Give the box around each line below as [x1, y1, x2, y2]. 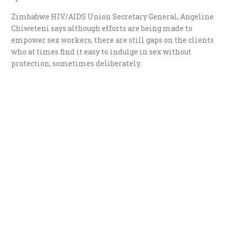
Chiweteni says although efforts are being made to [11, 23, 193, 34]
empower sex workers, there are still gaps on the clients [11, 35, 214, 45]
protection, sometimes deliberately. [11, 59, 142, 69]
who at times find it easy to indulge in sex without [11, 47, 192, 57]
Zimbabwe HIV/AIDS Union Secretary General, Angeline [11, 12, 214, 22]
